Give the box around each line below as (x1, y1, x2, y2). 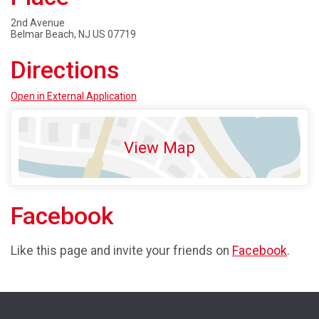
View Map (124, 137, 195, 157)
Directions (11, 56, 119, 84)
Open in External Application (11, 90, 137, 102)
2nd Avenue (11, 16, 65, 28)
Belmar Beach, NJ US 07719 (11, 28, 136, 40)
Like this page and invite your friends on (11, 243, 232, 258)
